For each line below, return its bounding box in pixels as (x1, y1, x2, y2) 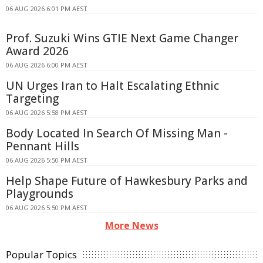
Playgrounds (6, 186, 73, 201)
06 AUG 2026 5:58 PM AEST (6, 107, 87, 117)
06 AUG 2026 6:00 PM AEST (6, 60, 87, 69)
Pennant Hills (6, 138, 79, 154)
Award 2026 (6, 43, 69, 59)
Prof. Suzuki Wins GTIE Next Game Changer (6, 30, 238, 46)
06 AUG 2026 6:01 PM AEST (6, 4, 87, 13)
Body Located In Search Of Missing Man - (6, 125, 228, 141)
